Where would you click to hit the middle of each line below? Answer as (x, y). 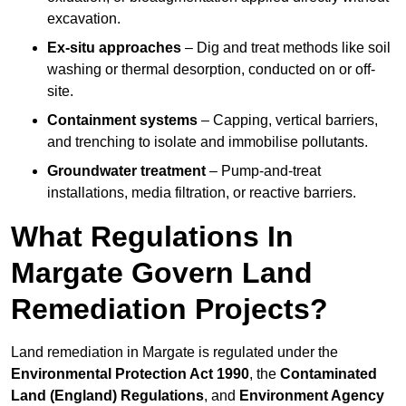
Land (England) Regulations (107, 396)
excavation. (84, 19)
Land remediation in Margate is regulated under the (174, 353)
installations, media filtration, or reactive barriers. (202, 193)
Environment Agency (312, 396)
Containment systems (122, 121)
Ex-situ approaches (114, 48)
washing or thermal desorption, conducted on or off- (211, 70)
